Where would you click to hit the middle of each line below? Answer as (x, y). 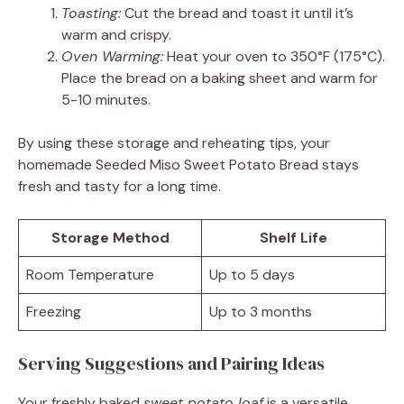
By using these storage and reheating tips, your (174, 142)
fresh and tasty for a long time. (119, 186)
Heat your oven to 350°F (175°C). (274, 56)
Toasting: (91, 13)
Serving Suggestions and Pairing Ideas (171, 363)
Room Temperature (90, 274)
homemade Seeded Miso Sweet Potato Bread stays (188, 164)
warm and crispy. (116, 34)
